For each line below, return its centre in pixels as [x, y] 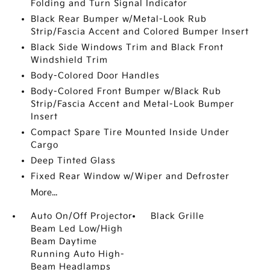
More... [44, 193]
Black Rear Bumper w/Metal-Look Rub [118, 19]
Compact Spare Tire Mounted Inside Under [130, 132]
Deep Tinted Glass [73, 161]
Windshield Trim [69, 60]
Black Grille [178, 216]
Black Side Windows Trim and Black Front [127, 47]
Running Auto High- [77, 254]
